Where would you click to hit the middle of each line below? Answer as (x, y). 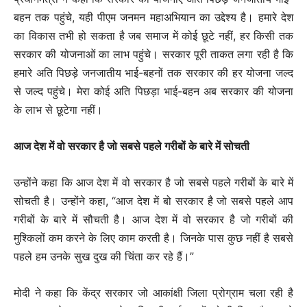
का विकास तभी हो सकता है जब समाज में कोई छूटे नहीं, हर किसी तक (153, 36)
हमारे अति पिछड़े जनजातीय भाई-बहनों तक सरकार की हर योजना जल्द (153, 73)
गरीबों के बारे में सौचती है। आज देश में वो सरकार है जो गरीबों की (153, 220)
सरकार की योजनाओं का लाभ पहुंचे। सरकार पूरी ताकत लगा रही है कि (153, 54)
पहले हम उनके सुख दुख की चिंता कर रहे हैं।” (104, 257)
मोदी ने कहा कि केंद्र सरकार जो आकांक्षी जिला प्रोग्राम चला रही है (153, 293)
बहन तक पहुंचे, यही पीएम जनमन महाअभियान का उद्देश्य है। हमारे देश (153, 17)
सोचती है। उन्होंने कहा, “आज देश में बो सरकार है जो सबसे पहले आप (153, 201)
